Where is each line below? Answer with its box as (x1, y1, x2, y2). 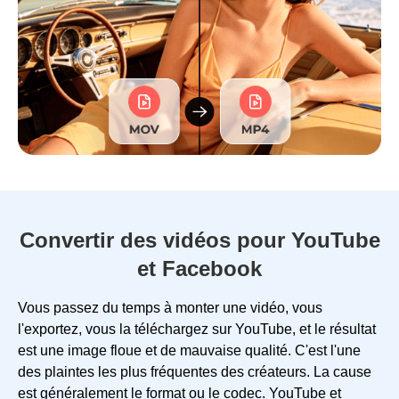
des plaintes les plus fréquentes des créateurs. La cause (18, 363, 371, 379)
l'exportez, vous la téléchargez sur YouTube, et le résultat (18, 321, 376, 337)
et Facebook (137, 256, 262, 281)
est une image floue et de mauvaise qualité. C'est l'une (18, 342, 361, 358)
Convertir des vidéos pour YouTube (19, 227, 380, 252)
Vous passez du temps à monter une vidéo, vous (18, 299, 322, 315)
